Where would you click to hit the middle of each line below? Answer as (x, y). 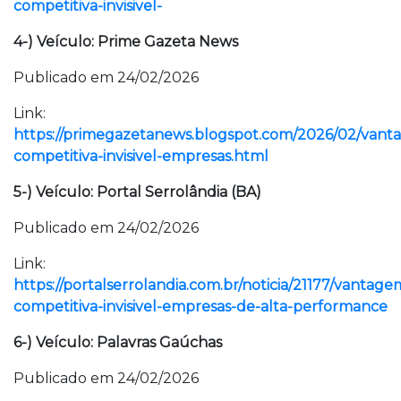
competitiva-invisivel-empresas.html (141, 156)
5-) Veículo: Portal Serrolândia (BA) (137, 192)
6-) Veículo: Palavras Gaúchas (118, 342)
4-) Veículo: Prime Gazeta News (126, 42)
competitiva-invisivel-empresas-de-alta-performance (200, 307)
